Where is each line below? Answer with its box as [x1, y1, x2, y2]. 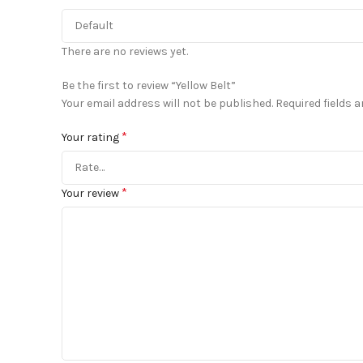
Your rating [62, 130, 122, 144]
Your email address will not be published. [62, 96, 273, 110]
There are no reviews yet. [62, 44, 188, 58]
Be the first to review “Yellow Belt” [62, 78, 236, 92]
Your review [62, 186, 122, 200]
